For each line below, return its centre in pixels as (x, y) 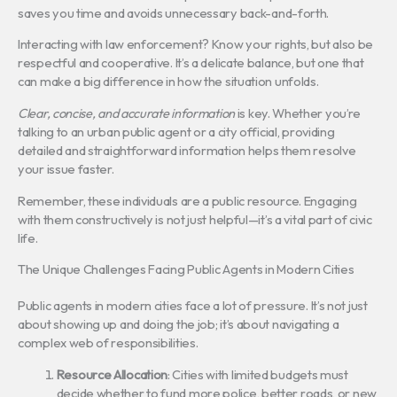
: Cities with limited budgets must (258, 374)
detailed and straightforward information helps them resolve (187, 150)
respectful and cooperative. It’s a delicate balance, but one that (191, 63)
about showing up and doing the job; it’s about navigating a (179, 324)
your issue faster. (66, 168)
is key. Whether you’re (298, 113)
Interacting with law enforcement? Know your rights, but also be (196, 44)
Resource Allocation (112, 374)
